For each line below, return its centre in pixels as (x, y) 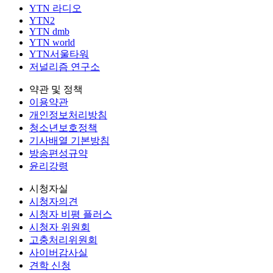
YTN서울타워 (59, 54)
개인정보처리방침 (68, 115)
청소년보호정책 (63, 128)
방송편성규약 (58, 154)
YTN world (52, 43)
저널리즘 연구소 (65, 67)
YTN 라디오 (55, 9)
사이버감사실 (58, 253)
